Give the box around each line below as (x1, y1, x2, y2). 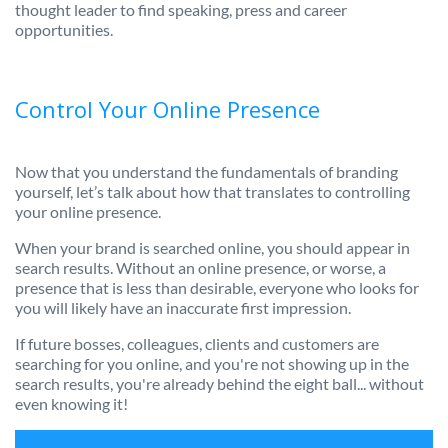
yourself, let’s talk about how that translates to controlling (15, 182, 410, 202)
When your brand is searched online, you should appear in (15, 238, 410, 258)
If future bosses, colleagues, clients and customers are (15, 334, 379, 354)
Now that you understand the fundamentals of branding (15, 162, 398, 182)
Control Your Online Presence (15, 94, 320, 125)
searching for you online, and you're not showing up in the (15, 354, 409, 374)
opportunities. (15, 20, 113, 40)
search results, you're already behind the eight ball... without (15, 374, 424, 394)
